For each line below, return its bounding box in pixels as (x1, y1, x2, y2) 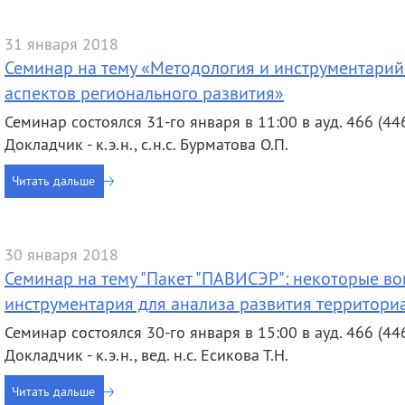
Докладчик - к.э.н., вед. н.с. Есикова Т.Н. (5, 344, 288, 365)
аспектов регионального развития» (5, 81, 284, 104)
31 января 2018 (5, 33, 118, 54)
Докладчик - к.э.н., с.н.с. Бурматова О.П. (5, 134, 288, 155)
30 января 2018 (5, 244, 118, 265)
